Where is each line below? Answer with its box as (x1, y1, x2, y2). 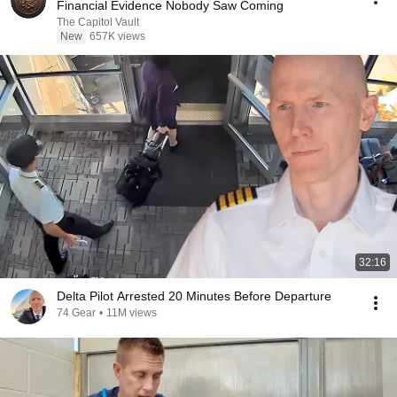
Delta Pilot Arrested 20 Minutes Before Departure (57, 289, 331, 303)
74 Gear (57, 307, 96, 319)
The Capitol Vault (57, 16, 139, 28)
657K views (90, 30, 145, 43)
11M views (106, 307, 157, 319)
